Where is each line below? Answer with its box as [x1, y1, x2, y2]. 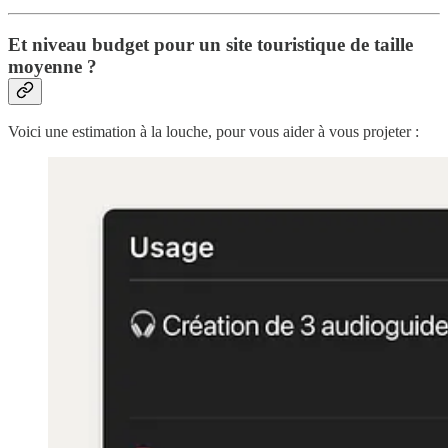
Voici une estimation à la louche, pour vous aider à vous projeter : [8, 123, 419, 141]
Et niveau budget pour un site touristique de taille [8, 33, 413, 55]
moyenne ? [8, 55, 97, 77]
